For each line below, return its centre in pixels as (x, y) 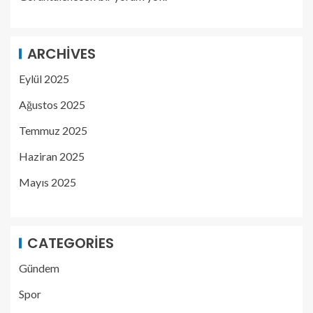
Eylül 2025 (44, 79)
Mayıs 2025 (48, 182)
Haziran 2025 (52, 156)
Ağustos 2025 (52, 104)
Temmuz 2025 (53, 130)
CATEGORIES (71, 243)
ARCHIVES (61, 54)
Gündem (39, 268)
